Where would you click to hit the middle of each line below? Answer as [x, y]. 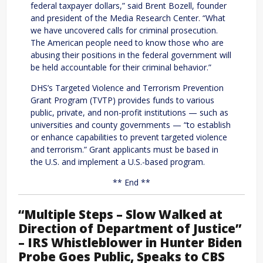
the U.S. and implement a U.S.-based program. [118, 161]
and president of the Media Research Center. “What [128, 18]
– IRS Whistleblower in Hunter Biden [130, 242]
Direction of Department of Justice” [130, 228]
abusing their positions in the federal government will [131, 55]
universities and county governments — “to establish [131, 124]
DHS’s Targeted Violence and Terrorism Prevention [127, 87]
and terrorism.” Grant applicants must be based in [124, 149]
